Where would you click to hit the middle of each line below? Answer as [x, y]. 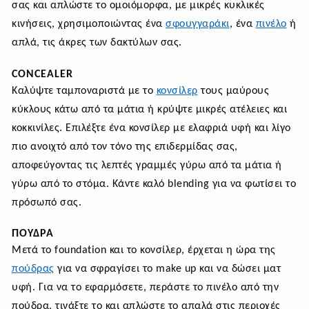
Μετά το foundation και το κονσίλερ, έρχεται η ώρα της [144, 251]
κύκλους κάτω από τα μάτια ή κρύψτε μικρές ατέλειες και [149, 109]
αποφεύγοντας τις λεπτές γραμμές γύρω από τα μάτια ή [147, 165]
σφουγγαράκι [198, 24]
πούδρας [33, 269]
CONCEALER [42, 74]
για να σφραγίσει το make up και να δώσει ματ [167, 269]
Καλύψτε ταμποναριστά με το [84, 91]
